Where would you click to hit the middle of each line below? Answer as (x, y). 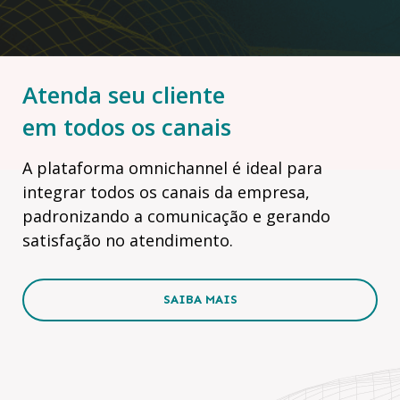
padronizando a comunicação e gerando (176, 216)
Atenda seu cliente (124, 94)
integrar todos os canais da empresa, (166, 192)
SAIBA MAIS (200, 300)
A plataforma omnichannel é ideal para (172, 167)
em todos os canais (127, 126)
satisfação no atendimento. (128, 240)
